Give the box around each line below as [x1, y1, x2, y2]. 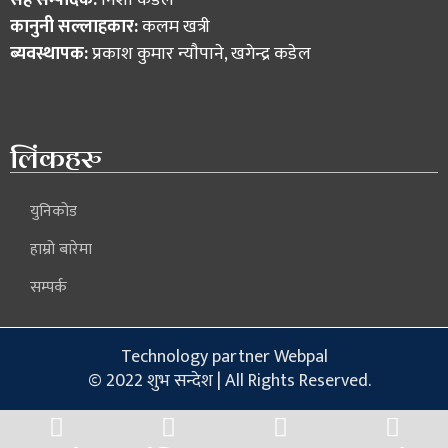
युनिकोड [30, 197, 77, 225]
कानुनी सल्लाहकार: [10, 11, 138, 42]
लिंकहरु [10, 133, 102, 183]
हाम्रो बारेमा [30, 235, 92, 263]
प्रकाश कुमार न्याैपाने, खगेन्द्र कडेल [92, 38, 311, 69]
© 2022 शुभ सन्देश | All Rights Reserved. [87, 365, 371, 396]
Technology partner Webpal [120, 341, 328, 372]
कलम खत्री [138, 11, 210, 42]
